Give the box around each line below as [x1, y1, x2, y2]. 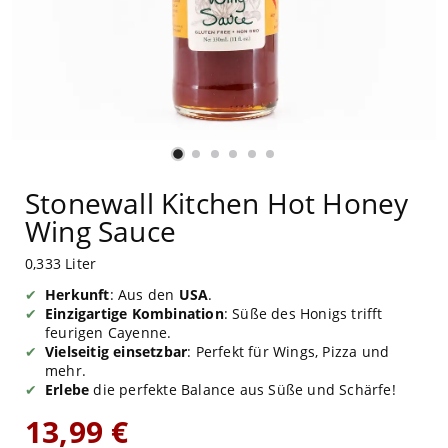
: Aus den [109, 284, 179, 304]
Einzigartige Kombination [45, 303, 224, 323]
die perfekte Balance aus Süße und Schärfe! [89, 379, 396, 399]
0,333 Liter [25, 253, 97, 273]
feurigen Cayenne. [45, 322, 172, 342]
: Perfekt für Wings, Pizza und [187, 341, 390, 361]
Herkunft [45, 284, 110, 304]
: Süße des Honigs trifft [223, 303, 383, 323]
